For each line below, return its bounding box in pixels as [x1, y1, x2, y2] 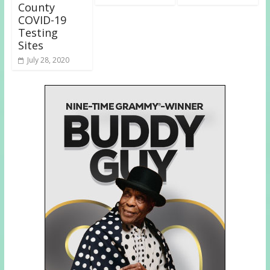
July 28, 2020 [27, 54, 69, 65]
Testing [17, 25, 58, 40]
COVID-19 [17, 12, 66, 27]
